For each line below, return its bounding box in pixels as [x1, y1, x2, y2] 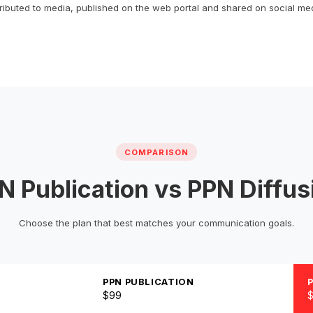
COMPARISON [124, 147, 189, 157]
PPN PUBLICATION [103, 277, 194, 288]
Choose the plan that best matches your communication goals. [19, 217, 294, 229]
